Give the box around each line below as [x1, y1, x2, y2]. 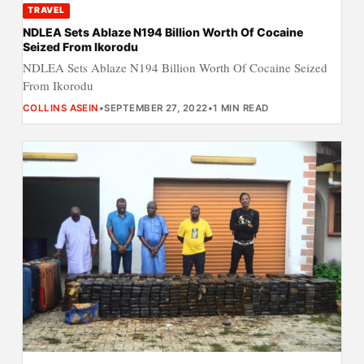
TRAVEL [28, 5, 65, 16]
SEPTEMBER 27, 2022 [104, 102, 208, 115]
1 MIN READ [213, 102, 269, 115]
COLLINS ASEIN [22, 102, 99, 115]
